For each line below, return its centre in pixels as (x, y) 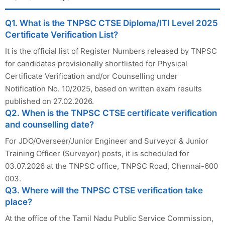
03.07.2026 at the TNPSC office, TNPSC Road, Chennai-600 (111, 166)
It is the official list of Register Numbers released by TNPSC (111, 51)
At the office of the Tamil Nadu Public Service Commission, (109, 218)
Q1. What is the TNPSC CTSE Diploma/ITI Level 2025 (111, 23)
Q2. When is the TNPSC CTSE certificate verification (111, 113)
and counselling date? (49, 125)
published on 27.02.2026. (49, 101)
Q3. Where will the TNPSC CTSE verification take (104, 191)
